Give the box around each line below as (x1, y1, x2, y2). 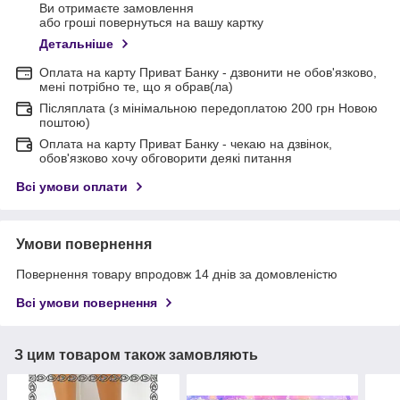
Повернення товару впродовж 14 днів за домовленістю (16, 267, 337, 282)
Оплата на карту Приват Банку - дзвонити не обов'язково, (39, 65, 377, 80)
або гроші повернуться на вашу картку (39, 15, 263, 30)
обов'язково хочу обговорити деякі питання (39, 151, 292, 166)
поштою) (39, 115, 90, 130)
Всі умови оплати (16, 179, 128, 195)
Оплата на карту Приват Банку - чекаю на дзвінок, (39, 137, 332, 152)
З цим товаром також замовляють (14, 347, 258, 363)
